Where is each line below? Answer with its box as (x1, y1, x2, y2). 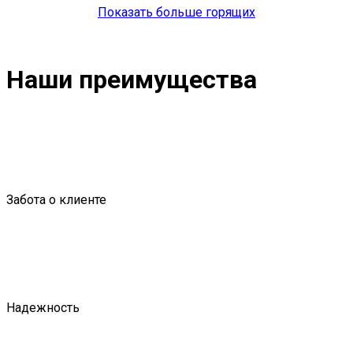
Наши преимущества (6, 64, 257, 95)
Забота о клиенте (6, 192, 106, 208)
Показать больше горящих (98, 5, 255, 20)
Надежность (6, 300, 80, 316)
